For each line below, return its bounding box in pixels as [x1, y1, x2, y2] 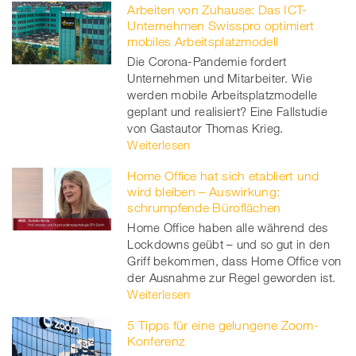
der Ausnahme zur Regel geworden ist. [127, 270, 336, 285]
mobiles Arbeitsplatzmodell [127, 34, 279, 49]
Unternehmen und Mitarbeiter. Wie [127, 71, 312, 86]
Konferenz [127, 334, 185, 349]
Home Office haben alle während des [127, 220, 328, 235]
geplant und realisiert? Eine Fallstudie [127, 104, 328, 119]
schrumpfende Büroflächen [127, 200, 281, 215]
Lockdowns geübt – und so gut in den [127, 237, 330, 252]
